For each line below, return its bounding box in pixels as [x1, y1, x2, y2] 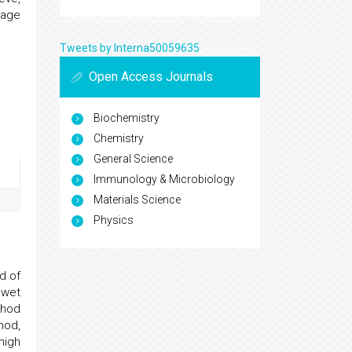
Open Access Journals [89, 69, 213, 84]
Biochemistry [93, 112, 159, 124]
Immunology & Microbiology [93, 173, 235, 185]
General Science [93, 152, 173, 165]
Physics [93, 214, 134, 226]
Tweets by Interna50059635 [60, 42, 200, 54]
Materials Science [93, 193, 181, 206]
